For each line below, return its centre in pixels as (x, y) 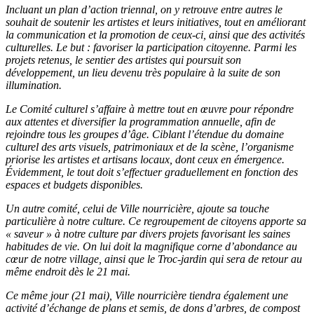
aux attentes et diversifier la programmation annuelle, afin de (141, 122)
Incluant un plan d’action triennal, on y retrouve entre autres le (144, 10)
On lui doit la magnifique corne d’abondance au (190, 247)
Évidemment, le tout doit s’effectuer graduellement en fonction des (152, 172)
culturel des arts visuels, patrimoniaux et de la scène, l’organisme (150, 147)
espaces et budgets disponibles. (74, 185)
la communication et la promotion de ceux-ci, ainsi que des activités (155, 35)
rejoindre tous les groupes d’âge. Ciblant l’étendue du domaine (145, 135)
